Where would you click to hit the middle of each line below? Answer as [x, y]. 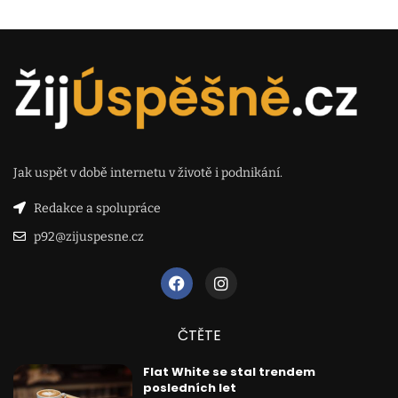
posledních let [189, 387]
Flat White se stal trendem [229, 371]
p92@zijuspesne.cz [88, 236]
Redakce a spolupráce [97, 208]
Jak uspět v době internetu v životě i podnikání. [148, 172]
